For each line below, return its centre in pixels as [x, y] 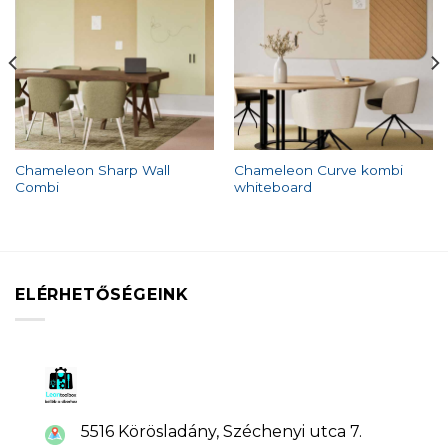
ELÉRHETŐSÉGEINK [102, 295]
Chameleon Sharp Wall [92, 170]
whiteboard [272, 187]
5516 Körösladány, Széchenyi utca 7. [221, 432]
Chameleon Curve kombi [318, 170]
